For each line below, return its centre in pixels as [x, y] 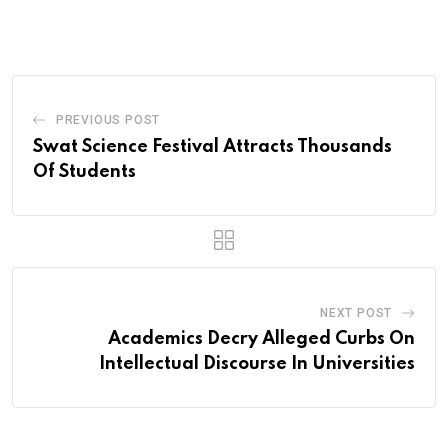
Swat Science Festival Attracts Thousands [212, 147]
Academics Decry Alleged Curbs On [261, 339]
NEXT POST [356, 313]
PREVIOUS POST [108, 120]
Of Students [84, 172]
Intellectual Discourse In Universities [257, 364]
